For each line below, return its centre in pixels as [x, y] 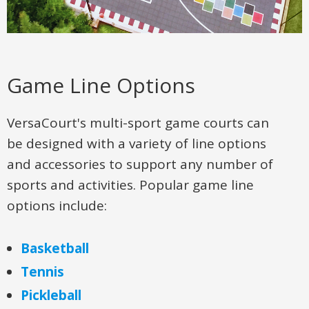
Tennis [42, 271]
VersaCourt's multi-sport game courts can [138, 122]
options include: [57, 205]
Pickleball [51, 295]
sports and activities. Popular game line [130, 185]
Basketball [55, 248]
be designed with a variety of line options [137, 143]
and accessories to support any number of [140, 164]
